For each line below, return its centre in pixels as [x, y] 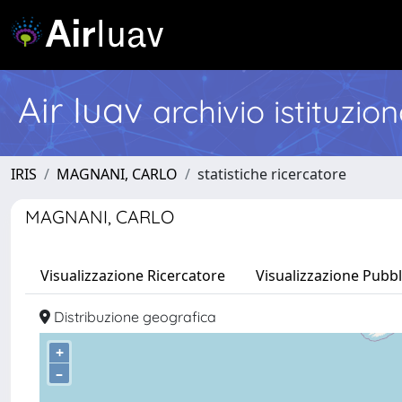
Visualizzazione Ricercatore [133, 275]
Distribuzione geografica [133, 317]
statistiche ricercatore [272, 174]
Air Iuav [85, 109]
